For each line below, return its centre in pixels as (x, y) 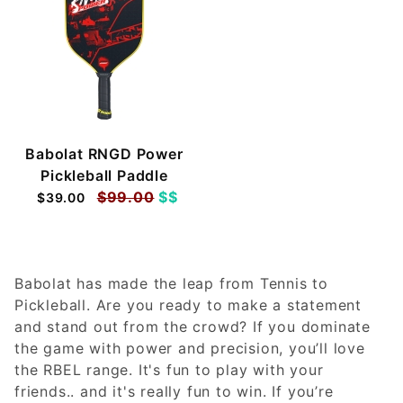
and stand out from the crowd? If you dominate (193, 326)
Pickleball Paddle (104, 175)
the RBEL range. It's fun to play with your (169, 369)
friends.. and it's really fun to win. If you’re (174, 391)
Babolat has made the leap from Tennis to (171, 283)
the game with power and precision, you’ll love (190, 348)
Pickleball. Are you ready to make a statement (188, 304)
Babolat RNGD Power (104, 153)
